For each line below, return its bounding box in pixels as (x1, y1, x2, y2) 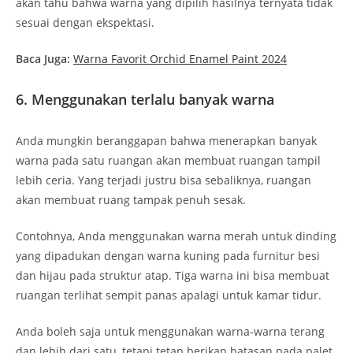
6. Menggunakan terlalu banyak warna (16, 89, 278, 109)
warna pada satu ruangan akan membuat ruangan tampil (16, 152, 321, 168)
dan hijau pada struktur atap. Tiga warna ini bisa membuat (16, 267, 329, 283)
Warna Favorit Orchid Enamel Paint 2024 (73, 50, 287, 66)
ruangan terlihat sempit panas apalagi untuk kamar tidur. (16, 287, 325, 303)
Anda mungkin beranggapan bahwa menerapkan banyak (16, 132, 317, 148)
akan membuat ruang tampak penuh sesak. (16, 191, 249, 207)
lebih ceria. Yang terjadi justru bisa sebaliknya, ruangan (16, 172, 311, 188)
